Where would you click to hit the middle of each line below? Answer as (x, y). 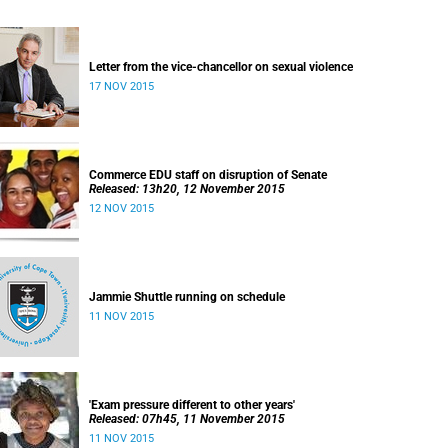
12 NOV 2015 (121, 208)
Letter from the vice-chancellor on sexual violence (221, 67)
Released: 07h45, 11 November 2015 (187, 419)
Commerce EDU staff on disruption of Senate (208, 175)
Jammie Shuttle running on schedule (187, 297)
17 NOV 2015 (121, 86)
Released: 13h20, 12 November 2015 (187, 189)
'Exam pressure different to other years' (192, 405)
